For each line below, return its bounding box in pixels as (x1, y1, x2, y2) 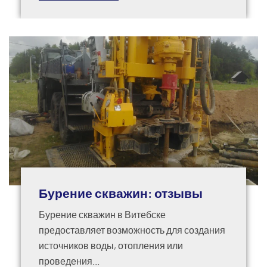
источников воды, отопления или (39, 240, 183, 252)
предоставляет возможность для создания (39, 224, 225, 236)
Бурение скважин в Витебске (39, 209, 166, 221)
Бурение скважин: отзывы (39, 185, 203, 201)
